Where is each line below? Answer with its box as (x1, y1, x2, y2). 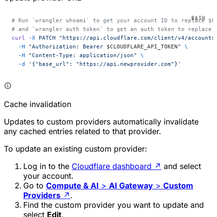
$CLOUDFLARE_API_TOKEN (107, 43, 178, 50)
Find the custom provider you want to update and (23, 200, 204, 210)
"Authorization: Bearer (25, 43, 107, 50)
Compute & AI (46, 181, 99, 191)
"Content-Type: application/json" (25, 52, 137, 59)
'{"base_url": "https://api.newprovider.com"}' (25, 61, 181, 68)
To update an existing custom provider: (4, 144, 147, 154)
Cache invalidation (4, 99, 71, 109)
